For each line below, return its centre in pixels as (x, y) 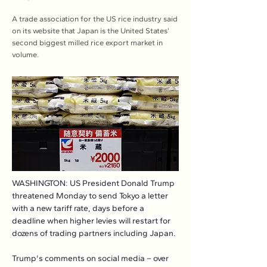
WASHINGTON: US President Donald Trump (94, 183)
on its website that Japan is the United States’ (91, 31)
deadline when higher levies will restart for (92, 221)
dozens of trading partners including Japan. (94, 233)
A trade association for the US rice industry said (95, 19)
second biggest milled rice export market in (87, 43)
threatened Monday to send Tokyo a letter (91, 196)
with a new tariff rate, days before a (79, 208)
